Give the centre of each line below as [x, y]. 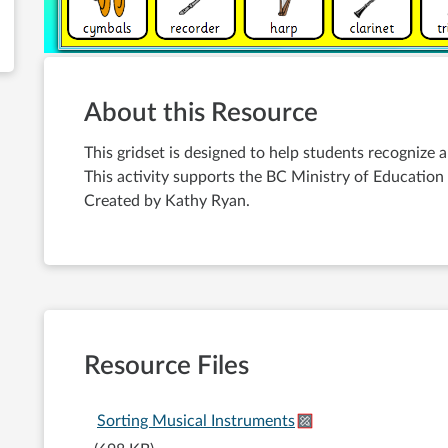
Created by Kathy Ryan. [167, 201]
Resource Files [166, 366]
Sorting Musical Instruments [196, 421]
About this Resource [201, 113]
